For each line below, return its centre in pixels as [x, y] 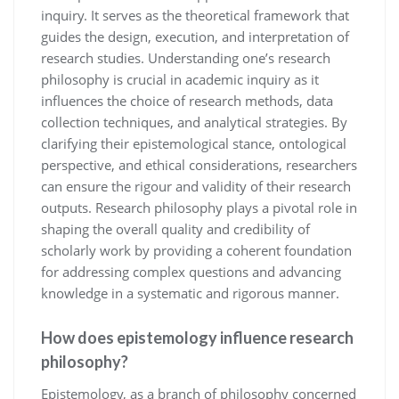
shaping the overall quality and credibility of [175, 228]
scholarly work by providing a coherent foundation [196, 250]
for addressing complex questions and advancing [191, 271]
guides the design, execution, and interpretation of [195, 36]
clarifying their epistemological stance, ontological [194, 143]
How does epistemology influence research [197, 337]
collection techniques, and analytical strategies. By [194, 122]
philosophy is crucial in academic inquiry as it [180, 79]
